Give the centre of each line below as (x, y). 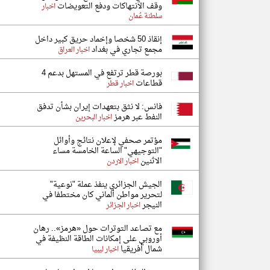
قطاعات (148, 83)
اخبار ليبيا (105, 250)
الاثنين (150, 161)
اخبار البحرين (94, 118)
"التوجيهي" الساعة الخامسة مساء (107, 151)
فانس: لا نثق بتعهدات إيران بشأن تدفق (99, 107)
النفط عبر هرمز (137, 117)
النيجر (151, 205)
